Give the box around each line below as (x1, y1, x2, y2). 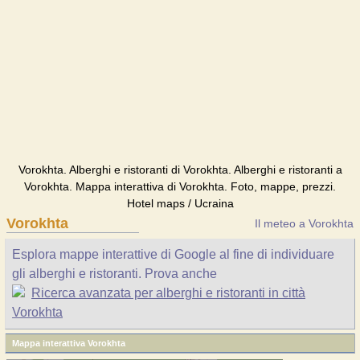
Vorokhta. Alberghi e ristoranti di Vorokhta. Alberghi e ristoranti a (18, 163, 342, 176)
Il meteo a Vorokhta (255, 217, 354, 230)
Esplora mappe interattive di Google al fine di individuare (12, 247, 334, 261)
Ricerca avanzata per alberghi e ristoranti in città (31, 286, 305, 300)
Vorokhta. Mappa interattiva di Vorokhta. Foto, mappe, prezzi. (24, 180, 336, 193)
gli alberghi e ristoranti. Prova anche (12, 267, 217, 280)
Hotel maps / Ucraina (126, 197, 234, 210)
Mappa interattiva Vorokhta (12, 338, 125, 348)
